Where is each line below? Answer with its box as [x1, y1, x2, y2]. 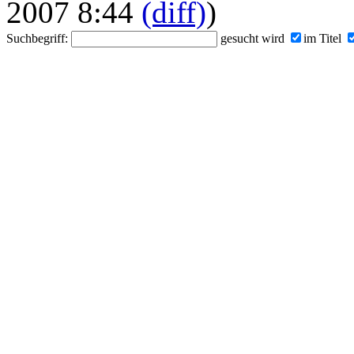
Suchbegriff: [6, 32, 71, 45]
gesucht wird [217, 32, 288, 45]
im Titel [303, 32, 341, 45]
